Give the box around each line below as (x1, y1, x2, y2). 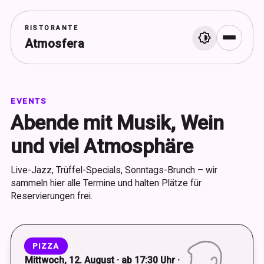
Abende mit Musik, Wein (11, 111, 224, 134)
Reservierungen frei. (11, 190, 93, 202)
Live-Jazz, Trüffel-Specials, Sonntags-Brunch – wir (11, 164, 217, 176)
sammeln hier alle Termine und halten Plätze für (11, 177, 202, 189)
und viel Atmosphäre (11, 135, 193, 158)
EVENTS (11, 96, 47, 105)
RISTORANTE (24, 24, 79, 32)
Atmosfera (24, 37, 85, 51)
